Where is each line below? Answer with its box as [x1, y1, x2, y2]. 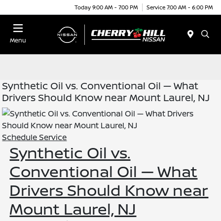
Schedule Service [2, 132, 67, 143]
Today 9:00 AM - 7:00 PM [74, 3, 138, 11]
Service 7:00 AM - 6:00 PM [147, 3, 213, 11]
